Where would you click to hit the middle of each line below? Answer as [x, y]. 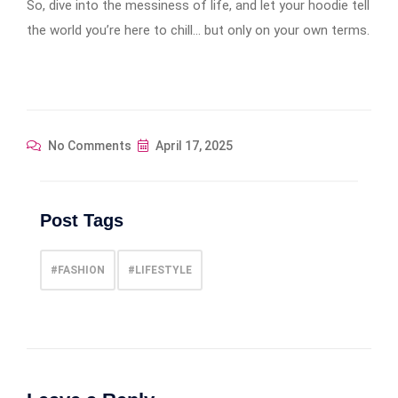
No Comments [88, 145]
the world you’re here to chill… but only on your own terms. [198, 30]
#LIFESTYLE [160, 270]
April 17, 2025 [193, 145]
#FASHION [78, 270]
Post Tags [82, 220]
